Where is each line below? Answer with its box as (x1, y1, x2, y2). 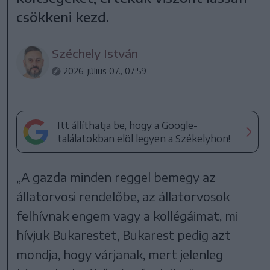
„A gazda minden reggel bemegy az (16, 169, 216, 184)
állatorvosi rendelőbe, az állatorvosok (16, 188, 230, 204)
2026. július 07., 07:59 (63, 65, 147, 76)
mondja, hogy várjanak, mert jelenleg (16, 246, 224, 262)
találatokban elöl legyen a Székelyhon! (57, 132, 231, 145)
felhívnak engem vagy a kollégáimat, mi (16, 207, 239, 223)
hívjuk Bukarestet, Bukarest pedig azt (16, 227, 231, 242)
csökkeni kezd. (16, 8, 110, 25)
